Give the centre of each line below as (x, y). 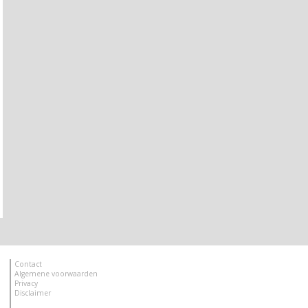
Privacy (26, 283)
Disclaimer (33, 293)
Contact (28, 264)
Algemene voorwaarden (56, 273)
